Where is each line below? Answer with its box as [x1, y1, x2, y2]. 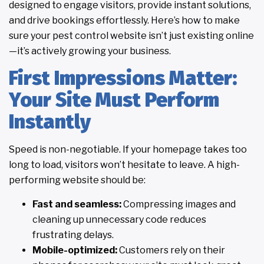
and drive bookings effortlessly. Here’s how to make [9, 14, 240, 26]
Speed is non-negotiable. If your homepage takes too [9, 144, 247, 156]
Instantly [9, 110, 91, 134]
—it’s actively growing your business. [9, 45, 171, 57]
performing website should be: [9, 174, 146, 186]
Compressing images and [121, 198, 236, 210]
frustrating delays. [32, 229, 114, 240]
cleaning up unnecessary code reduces [32, 213, 206, 225]
